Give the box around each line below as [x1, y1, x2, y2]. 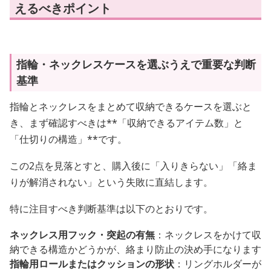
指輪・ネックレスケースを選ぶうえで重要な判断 [16, 57, 256, 72]
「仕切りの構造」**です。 [10, 132, 127, 146]
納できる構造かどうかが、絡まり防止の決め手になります [10, 243, 261, 256]
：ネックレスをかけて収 [155, 228, 261, 242]
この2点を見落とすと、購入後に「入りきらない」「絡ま [10, 159, 257, 173]
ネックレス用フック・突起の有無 [10, 228, 155, 242]
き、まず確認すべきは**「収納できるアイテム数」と [10, 116, 243, 130]
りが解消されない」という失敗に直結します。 [10, 175, 213, 189]
